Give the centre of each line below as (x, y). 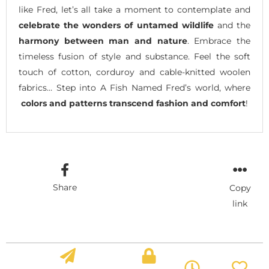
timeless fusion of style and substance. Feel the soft (134, 57)
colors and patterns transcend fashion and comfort (133, 104)
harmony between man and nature (103, 41)
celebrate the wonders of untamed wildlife (116, 26)
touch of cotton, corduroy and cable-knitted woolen (134, 72)
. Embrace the (219, 41)
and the (232, 26)
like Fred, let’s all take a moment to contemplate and (134, 10)
